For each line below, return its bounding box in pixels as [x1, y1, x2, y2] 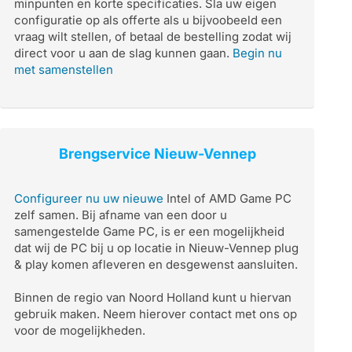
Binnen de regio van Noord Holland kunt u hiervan [14, 290, 291, 305]
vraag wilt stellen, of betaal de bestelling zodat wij [14, 29, 291, 44]
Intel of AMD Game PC [163, 191, 291, 206]
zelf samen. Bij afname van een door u [14, 207, 227, 222]
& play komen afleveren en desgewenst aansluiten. [14, 257, 298, 272]
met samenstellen [14, 62, 113, 77]
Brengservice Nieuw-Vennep [58, 145, 256, 162]
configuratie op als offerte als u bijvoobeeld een [14, 13, 282, 27]
